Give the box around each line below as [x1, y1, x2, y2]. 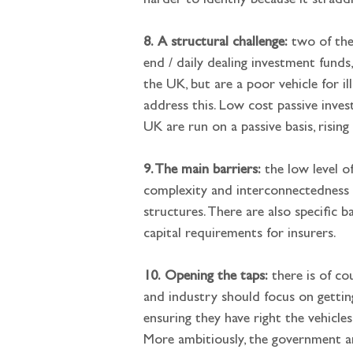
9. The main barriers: [143, 164, 261, 178]
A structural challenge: [158, 36, 288, 50]
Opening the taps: [165, 270, 268, 284]
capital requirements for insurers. [143, 228, 336, 242]
